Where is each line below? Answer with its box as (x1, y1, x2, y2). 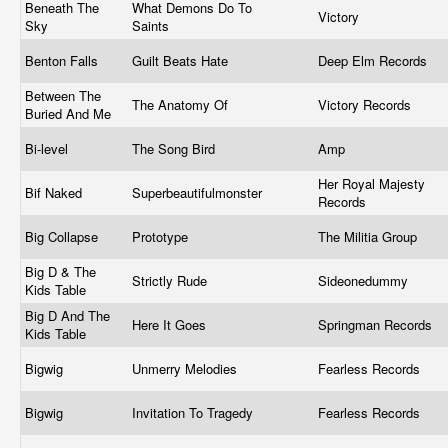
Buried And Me (25, 104, 115, 123)
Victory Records (318, 95, 415, 114)
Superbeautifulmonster (132, 183, 266, 202)
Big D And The (25, 306, 110, 325)
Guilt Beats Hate (132, 51, 232, 70)
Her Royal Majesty (318, 174, 425, 193)
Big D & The (25, 262, 96, 281)
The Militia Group (318, 227, 421, 246)
